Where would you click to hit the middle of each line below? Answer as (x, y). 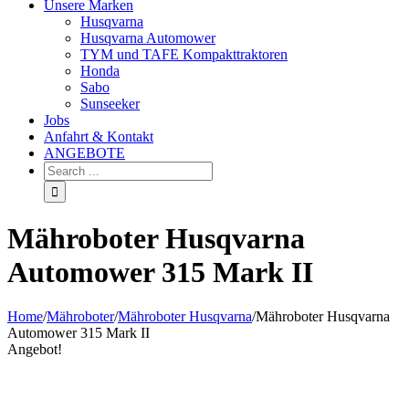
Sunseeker (110, 103)
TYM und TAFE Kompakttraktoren (184, 54)
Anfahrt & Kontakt (99, 136)
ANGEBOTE (84, 152)
